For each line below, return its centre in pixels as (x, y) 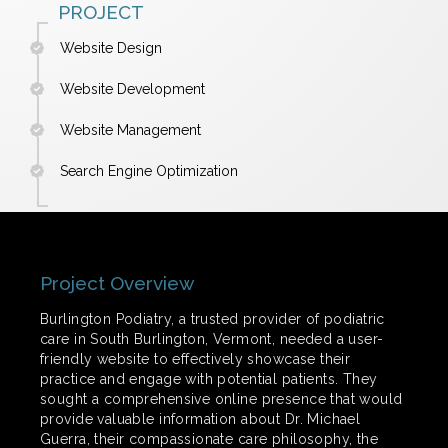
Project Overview (117, 282)
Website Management (130, 129)
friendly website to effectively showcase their (195, 358)
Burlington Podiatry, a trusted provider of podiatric (212, 318)
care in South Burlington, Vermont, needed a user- (212, 338)
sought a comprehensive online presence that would (221, 398)
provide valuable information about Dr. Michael (200, 418)
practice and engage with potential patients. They (209, 378)
